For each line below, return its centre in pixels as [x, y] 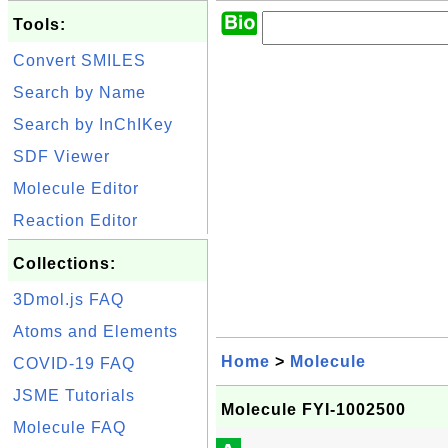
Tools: [39, 24]
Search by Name [79, 92]
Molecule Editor [76, 188]
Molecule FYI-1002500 [313, 409]
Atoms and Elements [95, 331]
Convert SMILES [79, 60]
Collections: [64, 263]
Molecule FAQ [69, 427]
